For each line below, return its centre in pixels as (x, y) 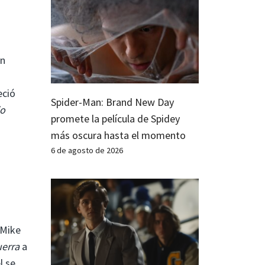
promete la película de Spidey (115, 118)
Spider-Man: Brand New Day (112, 102)
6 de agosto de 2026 (87, 150)
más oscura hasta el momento (118, 135)
